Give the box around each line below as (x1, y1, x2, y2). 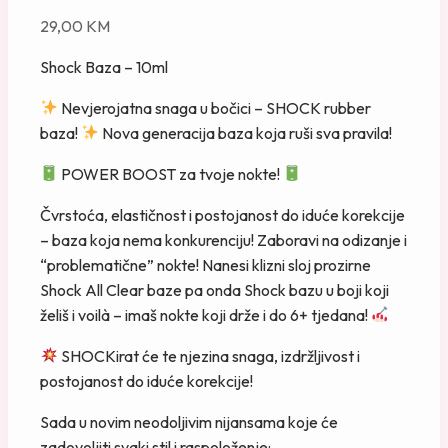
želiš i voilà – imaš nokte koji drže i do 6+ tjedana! (40, 304, 371, 325)
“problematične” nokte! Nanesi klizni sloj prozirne (40, 254, 371, 275)
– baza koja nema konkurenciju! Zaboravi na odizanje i (40, 229, 407, 250)
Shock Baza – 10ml (40, 56, 168, 77)
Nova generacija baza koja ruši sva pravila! (99, 122, 393, 143)
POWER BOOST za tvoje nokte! (58, 163, 284, 184)
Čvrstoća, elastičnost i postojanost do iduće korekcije (40, 204, 405, 225)
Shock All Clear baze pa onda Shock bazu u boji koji (40, 279, 389, 300)
